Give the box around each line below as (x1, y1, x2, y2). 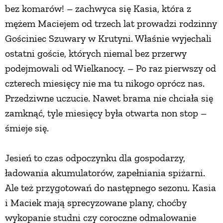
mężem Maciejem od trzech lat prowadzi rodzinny (5, 17, 217, 30)
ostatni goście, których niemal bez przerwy (5, 47, 187, 60)
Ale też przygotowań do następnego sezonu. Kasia (5, 182, 216, 194)
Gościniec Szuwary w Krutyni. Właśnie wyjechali (5, 32, 212, 45)
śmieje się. (5, 122, 49, 134)
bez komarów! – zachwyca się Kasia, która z (5, 2, 191, 15)
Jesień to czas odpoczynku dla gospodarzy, (5, 152, 185, 164)
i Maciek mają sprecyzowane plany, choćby (5, 197, 187, 209)
